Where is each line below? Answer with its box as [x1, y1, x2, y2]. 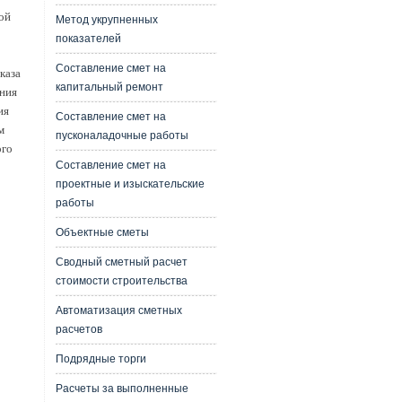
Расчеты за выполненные [55, 382, 188, 395]
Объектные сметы [55, 226, 149, 239]
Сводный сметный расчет [55, 256, 188, 268]
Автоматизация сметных [55, 304, 182, 317]
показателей [55, 32, 121, 45]
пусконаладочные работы [55, 129, 188, 142]
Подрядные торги [55, 353, 146, 365]
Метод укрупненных [55, 13, 158, 26]
